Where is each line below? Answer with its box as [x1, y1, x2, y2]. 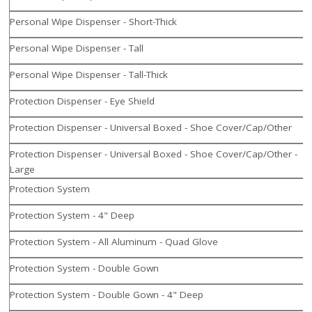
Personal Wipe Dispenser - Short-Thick [10, 15, 178, 29]
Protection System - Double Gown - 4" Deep [10, 288, 204, 302]
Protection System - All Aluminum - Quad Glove [10, 235, 219, 249]
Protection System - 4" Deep [10, 209, 135, 222]
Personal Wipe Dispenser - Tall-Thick [10, 68, 169, 81]
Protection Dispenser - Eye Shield [10, 95, 155, 108]
